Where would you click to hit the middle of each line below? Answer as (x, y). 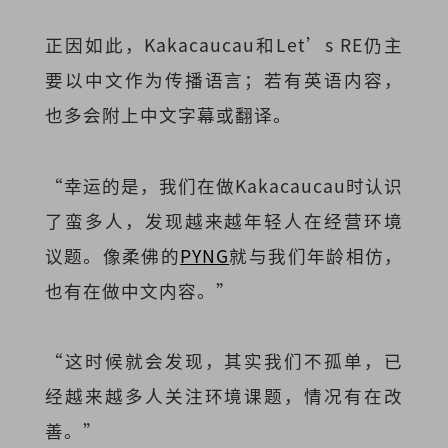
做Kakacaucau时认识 (310, 185)
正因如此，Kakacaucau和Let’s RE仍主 (224, 45)
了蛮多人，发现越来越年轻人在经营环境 (224, 220)
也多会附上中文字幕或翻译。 (168, 115)
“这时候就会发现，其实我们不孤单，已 (224, 360)
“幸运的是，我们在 (130, 185)
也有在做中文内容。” (139, 290)
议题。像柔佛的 (112, 255)
